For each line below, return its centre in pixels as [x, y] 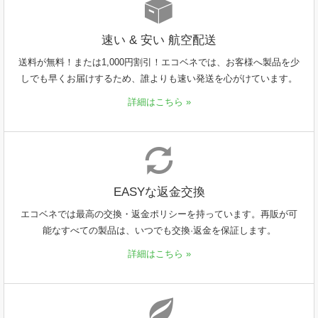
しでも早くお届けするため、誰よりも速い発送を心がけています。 [159, 78]
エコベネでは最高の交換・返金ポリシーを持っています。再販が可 [159, 214]
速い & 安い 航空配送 [159, 40]
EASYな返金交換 [159, 192]
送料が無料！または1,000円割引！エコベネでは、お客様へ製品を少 [159, 62]
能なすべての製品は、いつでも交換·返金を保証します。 [159, 230]
